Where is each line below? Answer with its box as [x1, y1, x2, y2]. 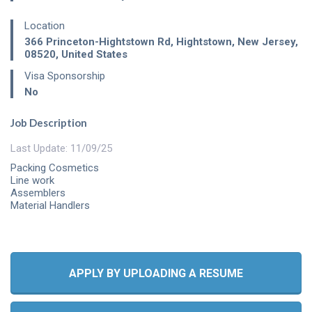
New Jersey [237, 35, 295, 48]
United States [61, 47, 127, 61]
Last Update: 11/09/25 [10, 141, 112, 155]
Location [24, 19, 65, 32]
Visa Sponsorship [24, 69, 105, 82]
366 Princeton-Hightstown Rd [24, 35, 171, 48]
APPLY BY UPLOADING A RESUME [69, 266, 243, 280]
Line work [10, 173, 54, 187]
